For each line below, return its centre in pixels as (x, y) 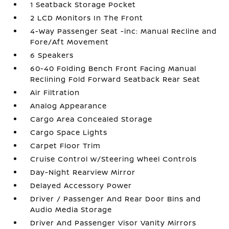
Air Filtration (55, 93)
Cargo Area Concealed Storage (91, 119)
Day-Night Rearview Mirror (83, 172)
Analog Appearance (69, 106)
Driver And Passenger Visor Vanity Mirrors (113, 223)
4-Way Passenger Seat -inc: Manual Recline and (124, 31)
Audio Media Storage (71, 210)
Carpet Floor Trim (66, 146)
